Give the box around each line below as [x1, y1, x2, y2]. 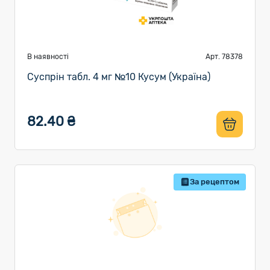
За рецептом [190, 177, 239, 186]
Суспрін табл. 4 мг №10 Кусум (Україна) [27, 71, 210, 83]
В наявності [27, 52, 69, 61]
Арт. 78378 [206, 52, 243, 61]
